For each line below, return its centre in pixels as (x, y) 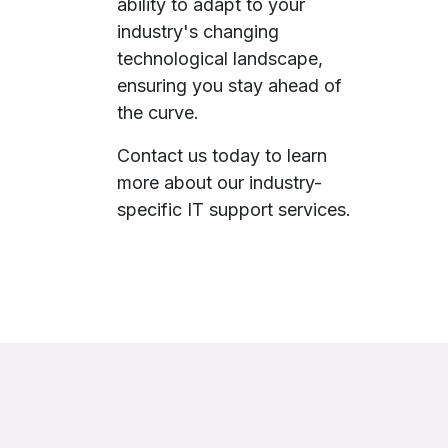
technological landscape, (220, 59)
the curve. (160, 113)
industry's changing (198, 32)
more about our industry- (219, 183)
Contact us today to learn (222, 156)
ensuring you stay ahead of (229, 86)
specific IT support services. (234, 210)
